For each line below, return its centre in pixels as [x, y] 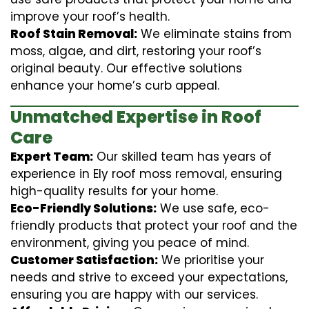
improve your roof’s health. [90, 16]
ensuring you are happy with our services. [134, 294]
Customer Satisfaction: [84, 260]
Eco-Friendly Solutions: [83, 208]
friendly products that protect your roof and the [154, 225]
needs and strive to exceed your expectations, [149, 277]
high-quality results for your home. [114, 191]
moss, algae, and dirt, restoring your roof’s [136, 51]
